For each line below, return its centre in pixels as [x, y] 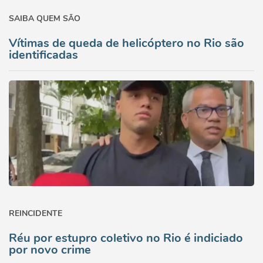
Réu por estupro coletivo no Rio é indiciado [126, 238]
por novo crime [50, 250]
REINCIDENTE [36, 213]
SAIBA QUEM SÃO [45, 18]
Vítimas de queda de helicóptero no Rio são [127, 43]
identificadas [43, 55]
